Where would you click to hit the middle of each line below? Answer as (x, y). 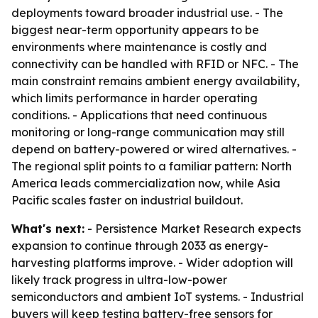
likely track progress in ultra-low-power (119, 280)
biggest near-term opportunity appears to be (135, 30)
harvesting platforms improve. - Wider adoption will (152, 263)
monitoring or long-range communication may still (148, 132)
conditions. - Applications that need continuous (139, 115)
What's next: (48, 229)
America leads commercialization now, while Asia (146, 183)
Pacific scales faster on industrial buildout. (127, 200)
